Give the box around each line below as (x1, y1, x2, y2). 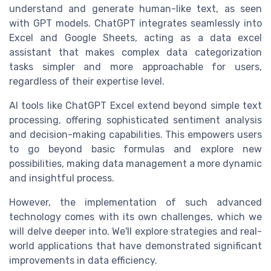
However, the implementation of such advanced (9, 196, 262, 208)
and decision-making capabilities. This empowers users (9, 128, 262, 140)
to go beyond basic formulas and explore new (9, 143, 262, 155)
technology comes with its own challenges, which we (9, 211, 262, 223)
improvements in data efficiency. (9, 254, 157, 266)
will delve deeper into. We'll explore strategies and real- (9, 225, 262, 237)
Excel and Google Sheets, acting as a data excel (9, 31, 262, 44)
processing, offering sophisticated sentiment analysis (9, 114, 262, 126)
